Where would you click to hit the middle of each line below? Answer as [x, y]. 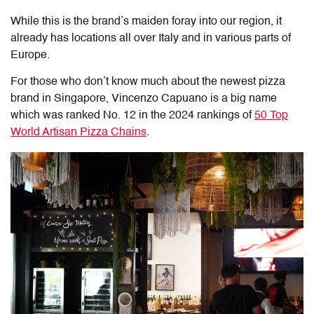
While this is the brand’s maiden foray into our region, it [146, 22]
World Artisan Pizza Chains [78, 133]
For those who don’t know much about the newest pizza [148, 82]
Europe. [30, 56]
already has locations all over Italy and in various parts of [151, 39]
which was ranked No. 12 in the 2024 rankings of [132, 116]
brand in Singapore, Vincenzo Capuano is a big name [144, 99]
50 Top [271, 116]
